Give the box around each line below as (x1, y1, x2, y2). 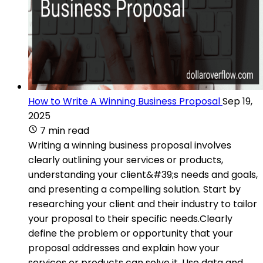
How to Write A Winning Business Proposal (28, 94, 220, 108)
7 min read (40, 123, 89, 137)
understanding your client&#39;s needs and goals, (28, 167, 258, 181)
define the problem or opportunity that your (28, 226, 233, 240)
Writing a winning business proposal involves (28, 138, 231, 152)
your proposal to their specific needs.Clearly (28, 211, 232, 225)
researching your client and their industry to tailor (28, 197, 257, 211)
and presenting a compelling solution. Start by (28, 182, 241, 196)
